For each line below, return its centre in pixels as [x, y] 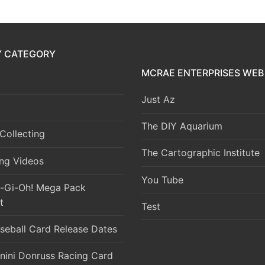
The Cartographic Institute [201, 153]
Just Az [158, 100]
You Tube [162, 180]
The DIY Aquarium [182, 126]
